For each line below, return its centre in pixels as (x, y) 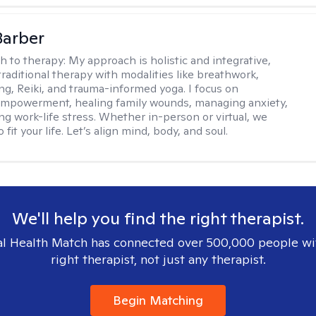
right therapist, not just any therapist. (158, 259)
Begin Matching (158, 300)
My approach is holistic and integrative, (170, 60)
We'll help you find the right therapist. (158, 218)
